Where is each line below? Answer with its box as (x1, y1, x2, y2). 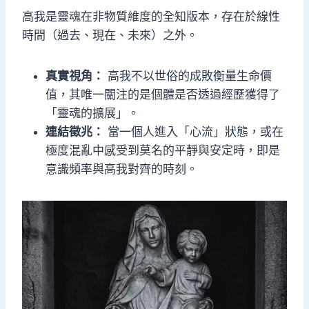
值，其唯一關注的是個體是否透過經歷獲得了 (46, 88, 280, 102)
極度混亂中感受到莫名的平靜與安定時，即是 (46, 143, 280, 158)
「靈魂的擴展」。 (46, 106, 139, 121)
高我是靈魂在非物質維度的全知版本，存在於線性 (22, 10, 280, 24)
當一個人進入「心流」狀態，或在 (104, 125, 283, 139)
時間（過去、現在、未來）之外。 (22, 28, 198, 43)
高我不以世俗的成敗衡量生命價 (104, 69, 272, 83)
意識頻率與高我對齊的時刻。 (46, 162, 198, 177)
